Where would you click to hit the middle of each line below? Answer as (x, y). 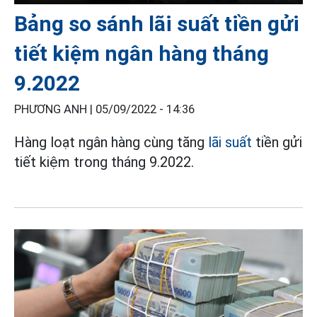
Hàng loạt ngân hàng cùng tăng (111, 142)
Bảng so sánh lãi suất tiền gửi (157, 23)
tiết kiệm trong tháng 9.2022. (104, 162)
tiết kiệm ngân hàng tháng (142, 53)
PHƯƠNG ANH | (55, 109)
